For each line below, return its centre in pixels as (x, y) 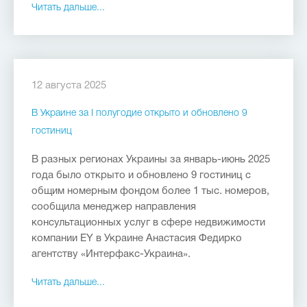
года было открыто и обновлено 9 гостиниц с (141, 175)
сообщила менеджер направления (114, 207)
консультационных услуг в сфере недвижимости (148, 223)
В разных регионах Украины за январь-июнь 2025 (151, 160)
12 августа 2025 (69, 86)
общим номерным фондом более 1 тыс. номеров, (150, 191)
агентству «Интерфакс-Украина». (111, 254)
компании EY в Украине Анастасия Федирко (137, 238)
